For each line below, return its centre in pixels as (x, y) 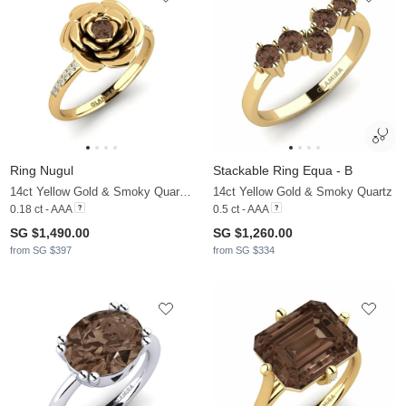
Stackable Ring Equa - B (283, 170)
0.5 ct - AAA (241, 209)
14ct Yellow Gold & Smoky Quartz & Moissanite (185, 191)
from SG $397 (41, 250)
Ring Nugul (42, 170)
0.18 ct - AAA (41, 209)
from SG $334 (244, 250)
